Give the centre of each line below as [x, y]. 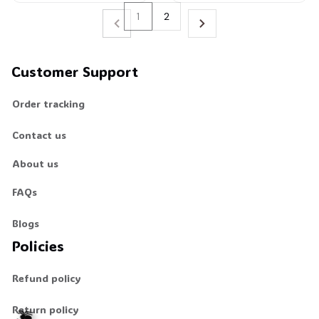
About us [35, 163]
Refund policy [47, 278]
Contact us [39, 135]
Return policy [46, 309]
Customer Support [75, 72]
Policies [38, 246]
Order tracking [48, 103]
